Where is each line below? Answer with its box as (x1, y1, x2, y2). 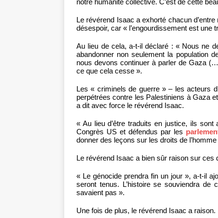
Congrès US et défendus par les (76, 127, 186, 136)
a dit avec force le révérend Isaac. (76, 101, 184, 110)
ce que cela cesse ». (76, 67, 142, 75)
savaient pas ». (76, 188, 125, 197)
